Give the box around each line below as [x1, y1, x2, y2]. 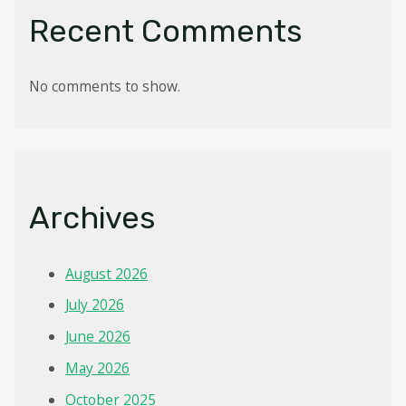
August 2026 [64, 263, 148, 284]
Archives [28, 199, 155, 237]
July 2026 [64, 295, 124, 315]
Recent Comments [28, 12, 302, 50]
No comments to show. [28, 75, 180, 96]
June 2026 [64, 326, 130, 347]
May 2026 [64, 358, 130, 379]
